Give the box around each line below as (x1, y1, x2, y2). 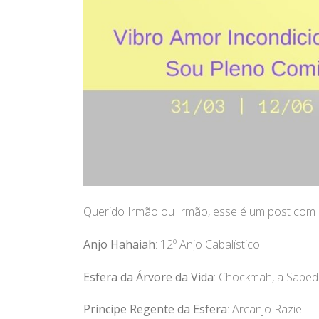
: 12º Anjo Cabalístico (155, 236, 260, 252)
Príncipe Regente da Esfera (83, 301, 227, 318)
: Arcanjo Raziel (227, 301, 304, 318)
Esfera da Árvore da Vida (83, 268, 214, 285)
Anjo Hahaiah (83, 236, 155, 252)
